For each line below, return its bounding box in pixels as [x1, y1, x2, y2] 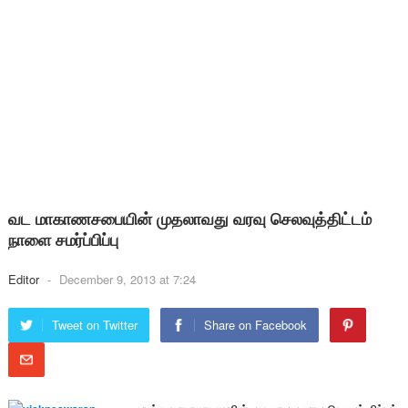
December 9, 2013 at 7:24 [58, 270, 196, 288]
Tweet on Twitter [51, 316, 138, 333]
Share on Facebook [203, 316, 307, 333]
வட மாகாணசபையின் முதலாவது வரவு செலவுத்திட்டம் [7, 207, 372, 230]
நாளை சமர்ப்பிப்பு [7, 228, 118, 251]
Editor [7, 270, 43, 288]
